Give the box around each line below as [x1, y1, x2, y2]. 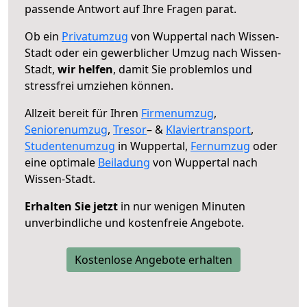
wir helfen [58, 61, 113, 77]
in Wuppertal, [115, 138, 191, 153]
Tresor [113, 121, 147, 137]
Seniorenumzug [25, 121, 108, 137]
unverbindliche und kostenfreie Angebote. [25, 214, 244, 230]
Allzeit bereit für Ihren [25, 105, 141, 121]
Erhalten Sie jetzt [25, 198, 118, 214]
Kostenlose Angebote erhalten [75, 251, 232, 267]
